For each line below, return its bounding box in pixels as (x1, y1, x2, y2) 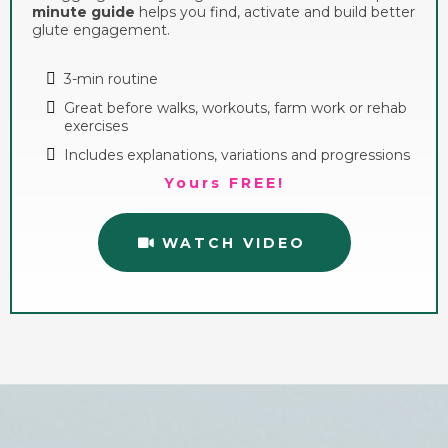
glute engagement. (32, 21, 170, 40)
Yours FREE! (163, 174, 285, 193)
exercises (64, 117, 128, 136)
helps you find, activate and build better (135, 3, 415, 22)
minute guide (32, 3, 135, 22)
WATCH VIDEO (161, 234, 306, 253)
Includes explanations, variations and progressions (64, 146, 410, 165)
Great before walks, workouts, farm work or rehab (64, 99, 407, 118)
